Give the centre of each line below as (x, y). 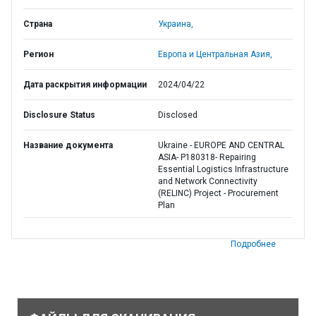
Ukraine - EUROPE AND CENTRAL (221, 145)
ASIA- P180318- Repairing (207, 157)
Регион (38, 54)
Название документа (68, 145)
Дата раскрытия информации (85, 85)
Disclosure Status (59, 115)
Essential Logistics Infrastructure (223, 169)
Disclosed (178, 115)
